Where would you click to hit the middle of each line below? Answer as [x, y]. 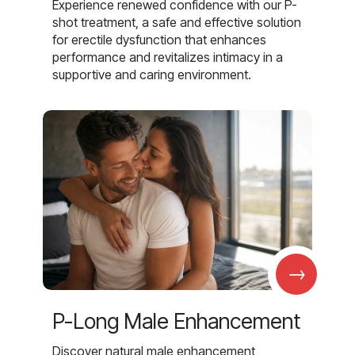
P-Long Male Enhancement [176, 321]
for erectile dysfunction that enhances [159, 40]
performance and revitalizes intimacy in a [168, 57]
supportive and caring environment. [152, 75]
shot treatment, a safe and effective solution [177, 23]
